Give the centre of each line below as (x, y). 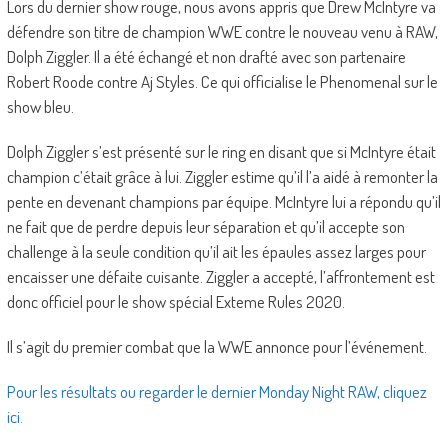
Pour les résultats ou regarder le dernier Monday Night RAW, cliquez (216, 391)
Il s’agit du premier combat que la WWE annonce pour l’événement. (216, 346)
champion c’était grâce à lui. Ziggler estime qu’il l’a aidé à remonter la (222, 176)
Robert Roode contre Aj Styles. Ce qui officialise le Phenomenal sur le (222, 81)
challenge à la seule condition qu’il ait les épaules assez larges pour (216, 251)
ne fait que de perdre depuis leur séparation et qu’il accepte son (205, 226)
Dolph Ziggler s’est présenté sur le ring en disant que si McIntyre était (221, 151)
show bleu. (40, 106)
